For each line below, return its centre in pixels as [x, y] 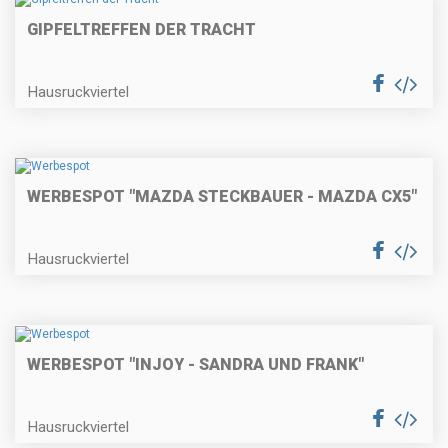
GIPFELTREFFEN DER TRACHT [141, 29]
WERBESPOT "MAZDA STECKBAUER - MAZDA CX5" [222, 197]
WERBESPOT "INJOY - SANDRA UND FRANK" [195, 364]
